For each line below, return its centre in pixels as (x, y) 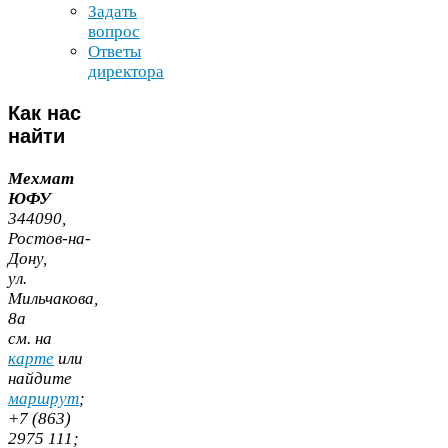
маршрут (43, 398)
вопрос (114, 32)
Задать (112, 12)
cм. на (30, 338)
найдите (40, 378)
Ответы (114, 52)
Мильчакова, (53, 298)
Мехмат (41, 178)
